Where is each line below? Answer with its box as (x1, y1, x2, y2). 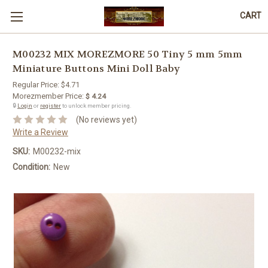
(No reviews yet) (75, 114, 137, 124)
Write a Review (13, 127, 68, 137)
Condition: (13, 162, 50, 172)
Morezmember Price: (13, 92, 84, 100)
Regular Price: (13, 80, 61, 89)
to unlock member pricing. (61, 102, 132, 109)
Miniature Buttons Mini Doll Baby (13, 62, 180, 75)
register (40, 102, 61, 109)
